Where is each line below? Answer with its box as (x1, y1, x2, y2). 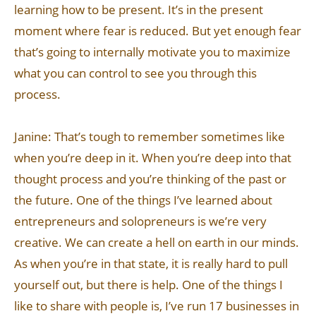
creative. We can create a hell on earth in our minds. (14, 234, 299, 250)
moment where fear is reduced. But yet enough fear (14, 23, 301, 39)
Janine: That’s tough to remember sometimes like (14, 128, 285, 145)
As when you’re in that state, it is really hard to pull (14, 255, 288, 272)
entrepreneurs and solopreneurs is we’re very (14, 213, 267, 229)
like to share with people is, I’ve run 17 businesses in (14, 298, 299, 314)
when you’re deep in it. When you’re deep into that (14, 150, 291, 166)
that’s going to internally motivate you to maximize (14, 44, 291, 60)
